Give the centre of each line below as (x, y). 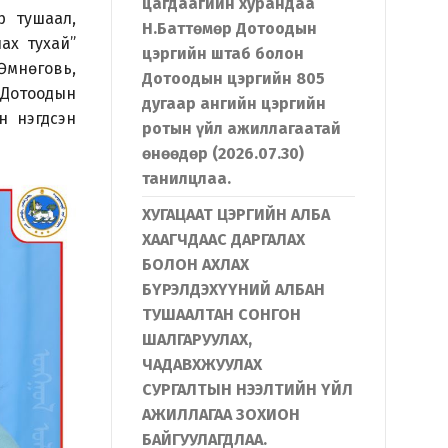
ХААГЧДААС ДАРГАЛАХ (223, 239)
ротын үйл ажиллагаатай (241, 128)
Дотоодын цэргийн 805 (233, 78)
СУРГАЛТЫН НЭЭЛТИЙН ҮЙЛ (247, 389)
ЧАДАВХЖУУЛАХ (202, 364)
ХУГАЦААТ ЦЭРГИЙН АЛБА (236, 214)
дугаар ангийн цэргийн (234, 103)
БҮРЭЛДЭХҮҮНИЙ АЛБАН (233, 289)
